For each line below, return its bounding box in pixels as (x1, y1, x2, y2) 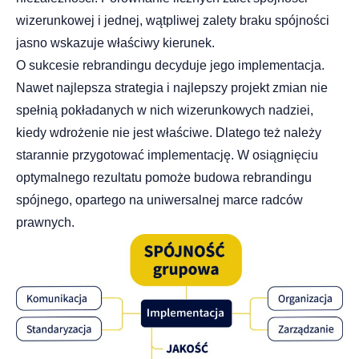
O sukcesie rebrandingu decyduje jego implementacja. (16, 58, 325, 73)
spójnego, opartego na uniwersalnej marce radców (16, 193, 303, 208)
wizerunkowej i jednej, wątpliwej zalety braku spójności (16, 14, 329, 28)
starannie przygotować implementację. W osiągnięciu (16, 148, 318, 163)
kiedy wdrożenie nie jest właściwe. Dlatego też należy (16, 126, 321, 140)
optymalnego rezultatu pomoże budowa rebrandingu (16, 171, 312, 185)
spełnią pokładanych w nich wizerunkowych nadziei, (16, 103, 313, 118)
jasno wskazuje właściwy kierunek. (16, 36, 215, 50)
